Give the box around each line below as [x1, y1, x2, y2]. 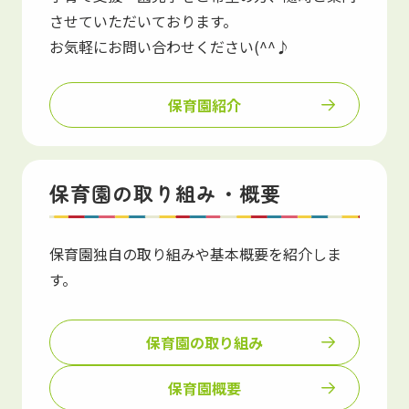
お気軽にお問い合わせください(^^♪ [48, 35, 290, 58]
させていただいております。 [48, 9, 237, 32]
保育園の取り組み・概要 [48, 177, 281, 207]
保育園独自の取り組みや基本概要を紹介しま [48, 242, 341, 265]
